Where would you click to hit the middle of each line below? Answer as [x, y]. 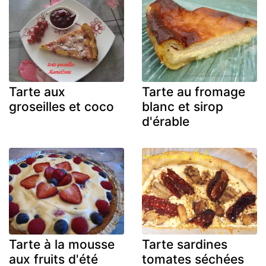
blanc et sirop [183, 107]
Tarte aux [37, 92]
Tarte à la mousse [62, 244]
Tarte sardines [185, 244]
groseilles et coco [61, 107]
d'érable [166, 122]
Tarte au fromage [194, 92]
